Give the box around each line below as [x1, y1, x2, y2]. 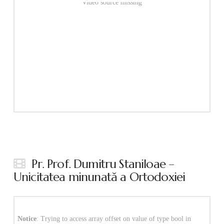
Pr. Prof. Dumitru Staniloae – [31, 156, 174, 171]
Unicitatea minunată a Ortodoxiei [13, 169, 185, 184]
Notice [17, 214, 36, 222]
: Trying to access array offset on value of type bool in [36, 214, 191, 222]
